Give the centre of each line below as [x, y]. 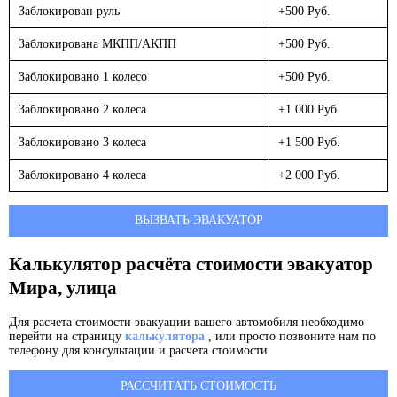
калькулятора [165, 337]
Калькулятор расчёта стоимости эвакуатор [191, 264]
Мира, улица [63, 288]
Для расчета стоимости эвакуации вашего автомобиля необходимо [187, 323]
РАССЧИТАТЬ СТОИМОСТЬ [198, 386]
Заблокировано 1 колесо [83, 77]
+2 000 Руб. [309, 175]
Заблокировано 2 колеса [82, 110]
